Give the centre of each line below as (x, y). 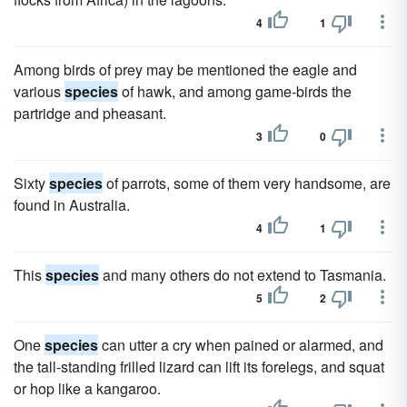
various (39, 91)
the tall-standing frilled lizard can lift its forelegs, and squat (199, 367)
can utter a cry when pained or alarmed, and (241, 345)
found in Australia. (72, 205)
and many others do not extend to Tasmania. (243, 275)
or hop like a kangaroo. (87, 388)
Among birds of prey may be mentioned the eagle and (185, 69)
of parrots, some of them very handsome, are (247, 183)
